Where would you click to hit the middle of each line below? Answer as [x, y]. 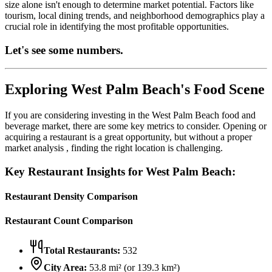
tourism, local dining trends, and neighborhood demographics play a [135, 16]
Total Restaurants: [82, 250]
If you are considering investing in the [78, 115]
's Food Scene [223, 90]
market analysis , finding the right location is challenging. [114, 148]
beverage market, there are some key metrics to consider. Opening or [136, 126]
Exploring [38, 90]
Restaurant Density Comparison [71, 197]
